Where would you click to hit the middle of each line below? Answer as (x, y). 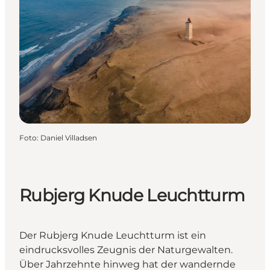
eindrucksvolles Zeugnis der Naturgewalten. (126, 250)
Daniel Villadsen (69, 137)
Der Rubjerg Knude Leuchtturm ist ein (113, 236)
